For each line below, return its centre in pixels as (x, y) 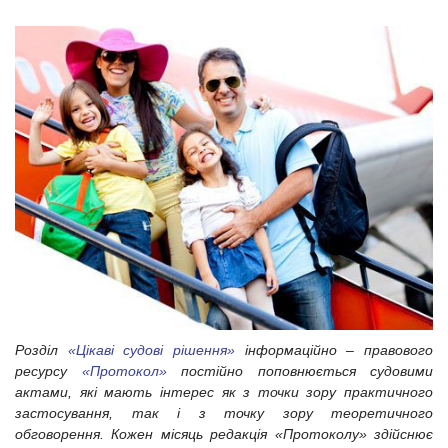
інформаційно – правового (334, 350)
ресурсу (41, 371)
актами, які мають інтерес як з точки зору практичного (224, 392)
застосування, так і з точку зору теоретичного (224, 413)
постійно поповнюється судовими (299, 371)
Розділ (36, 350)
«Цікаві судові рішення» (151, 350)
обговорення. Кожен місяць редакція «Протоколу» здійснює (224, 434)
